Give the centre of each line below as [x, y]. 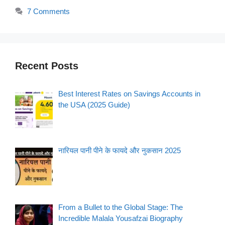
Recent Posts [47, 66]
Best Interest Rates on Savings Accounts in [130, 93]
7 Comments [48, 11]
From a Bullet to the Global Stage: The [121, 207]
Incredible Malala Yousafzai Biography [121, 218]
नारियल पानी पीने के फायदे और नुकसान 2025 [120, 151]
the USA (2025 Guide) [94, 104]
